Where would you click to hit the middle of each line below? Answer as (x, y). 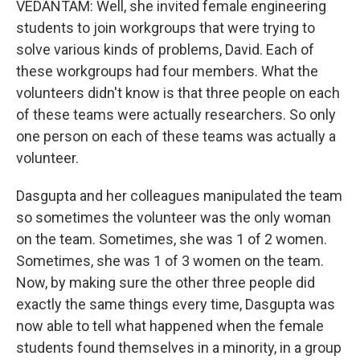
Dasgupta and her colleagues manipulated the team (179, 196)
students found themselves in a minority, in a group (179, 348)
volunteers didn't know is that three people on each (178, 93)
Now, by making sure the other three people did (166, 282)
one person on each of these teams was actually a (176, 136)
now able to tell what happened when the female (170, 326)
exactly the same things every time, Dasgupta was (176, 304)
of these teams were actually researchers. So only (176, 115)
